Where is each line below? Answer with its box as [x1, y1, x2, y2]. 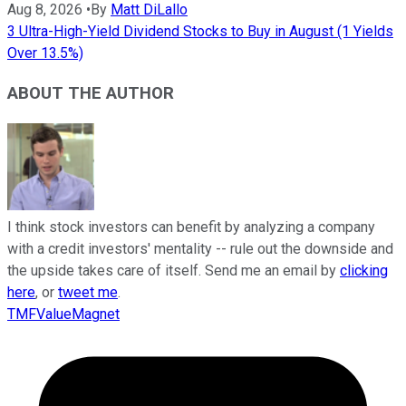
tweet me [58, 284, 118, 302]
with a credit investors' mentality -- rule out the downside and [7, 240, 393, 258]
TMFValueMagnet [7, 305, 120, 324]
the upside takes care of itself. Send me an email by [7, 262, 340, 280]
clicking [340, 262, 388, 280]
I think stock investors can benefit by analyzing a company [7, 218, 375, 237]
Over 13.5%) [7, 43, 83, 62]
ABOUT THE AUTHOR [7, 83, 174, 104]
